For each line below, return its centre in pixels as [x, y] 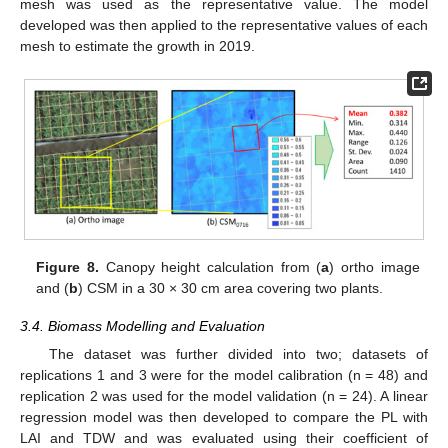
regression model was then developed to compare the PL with [224, 417]
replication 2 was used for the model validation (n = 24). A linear [224, 396]
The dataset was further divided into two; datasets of [238, 354]
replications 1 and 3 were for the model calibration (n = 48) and [224, 375]
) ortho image [374, 266]
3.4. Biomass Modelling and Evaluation [142, 325]
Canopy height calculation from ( [210, 266]
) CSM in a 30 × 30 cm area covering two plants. [231, 287]
